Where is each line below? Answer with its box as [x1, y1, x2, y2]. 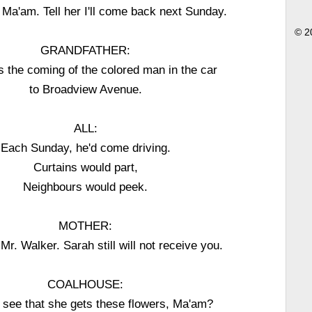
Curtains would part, [33, 161, 138, 173]
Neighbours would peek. [23, 180, 148, 193]
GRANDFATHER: [40, 44, 131, 56]
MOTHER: [58, 219, 113, 232]
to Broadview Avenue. [29, 83, 142, 95]
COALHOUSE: [47, 278, 124, 290]
